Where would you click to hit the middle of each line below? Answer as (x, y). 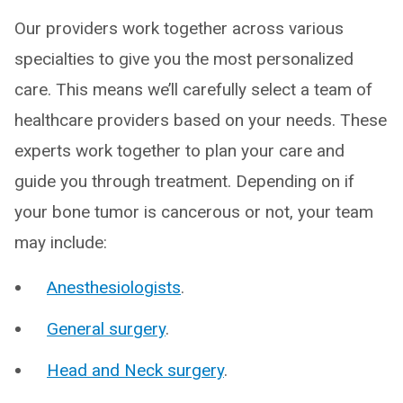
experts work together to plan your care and (179, 151)
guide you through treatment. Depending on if (184, 181)
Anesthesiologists (114, 287)
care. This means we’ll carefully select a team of (193, 90)
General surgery (106, 329)
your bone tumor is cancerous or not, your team (194, 212)
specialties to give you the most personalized (184, 59)
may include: (61, 242)
